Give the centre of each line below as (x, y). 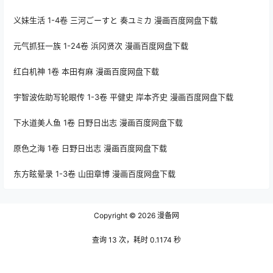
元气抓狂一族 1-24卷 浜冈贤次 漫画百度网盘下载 (101, 46)
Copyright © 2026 (125, 216)
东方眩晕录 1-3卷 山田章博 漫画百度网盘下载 (94, 174)
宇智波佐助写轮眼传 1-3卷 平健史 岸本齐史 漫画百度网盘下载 (123, 97)
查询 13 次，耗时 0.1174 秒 (136, 240)
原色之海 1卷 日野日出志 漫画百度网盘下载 (90, 148)
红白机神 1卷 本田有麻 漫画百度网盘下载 (86, 72)
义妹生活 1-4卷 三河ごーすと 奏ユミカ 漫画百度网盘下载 (115, 20)
